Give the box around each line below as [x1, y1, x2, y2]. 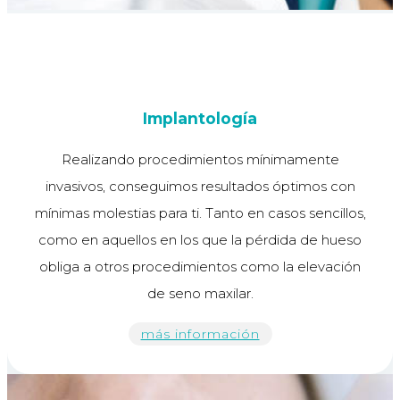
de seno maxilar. [146, 285, 254, 303]
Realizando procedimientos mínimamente [61, 151, 339, 169]
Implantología [143, 109, 257, 129]
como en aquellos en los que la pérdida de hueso [38, 231, 362, 249]
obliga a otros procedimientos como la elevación [39, 258, 361, 276]
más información [140, 326, 260, 343]
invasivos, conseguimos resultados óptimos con [45, 178, 355, 196]
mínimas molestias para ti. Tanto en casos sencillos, [34, 204, 366, 222]
